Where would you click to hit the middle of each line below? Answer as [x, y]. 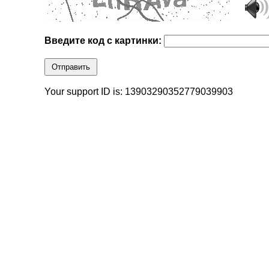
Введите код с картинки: [104, 41]
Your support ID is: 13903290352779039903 [139, 92]
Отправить [71, 67]
